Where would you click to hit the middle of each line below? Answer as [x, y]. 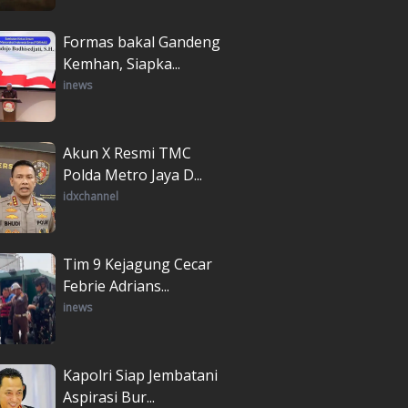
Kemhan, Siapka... [122, 63]
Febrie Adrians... [116, 286]
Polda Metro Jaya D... [133, 174]
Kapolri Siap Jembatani [140, 375]
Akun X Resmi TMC [127, 153]
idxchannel [91, 196]
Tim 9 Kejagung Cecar [138, 264]
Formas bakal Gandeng [142, 41]
